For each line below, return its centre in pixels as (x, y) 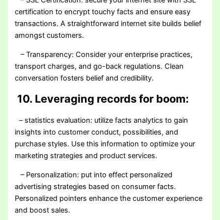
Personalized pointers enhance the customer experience (109, 198)
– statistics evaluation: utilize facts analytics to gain (104, 121)
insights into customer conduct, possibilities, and (97, 132)
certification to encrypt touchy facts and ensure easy (103, 12)
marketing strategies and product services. (86, 156)
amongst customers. (50, 36)
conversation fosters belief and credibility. (84, 78)
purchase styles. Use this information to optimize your (105, 144)
